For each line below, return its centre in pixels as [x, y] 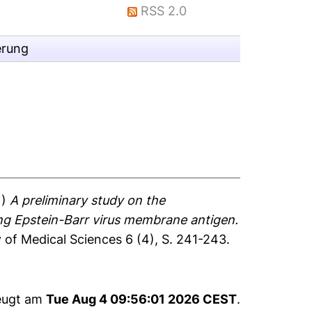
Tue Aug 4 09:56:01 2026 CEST [141, 299]
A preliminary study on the [88, 200]
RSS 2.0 [164, 11]
